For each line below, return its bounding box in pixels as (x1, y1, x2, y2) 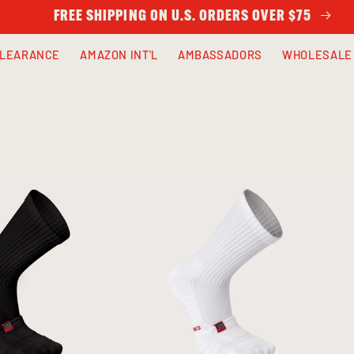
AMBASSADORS (178, 47, 262, 62)
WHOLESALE (282, 47, 352, 62)
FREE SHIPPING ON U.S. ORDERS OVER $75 (53, 9, 314, 24)
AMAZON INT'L (80, 47, 158, 62)
